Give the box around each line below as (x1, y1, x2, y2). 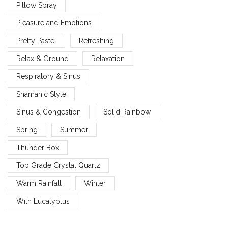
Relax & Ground (16, 54, 69, 63)
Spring (16, 125, 38, 134)
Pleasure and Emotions (16, 18, 92, 27)
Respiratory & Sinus (16, 72, 80, 80)
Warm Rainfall (16, 179, 62, 187)
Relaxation (91, 54, 125, 63)
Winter (83, 179, 106, 187)
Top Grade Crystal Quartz (16, 161, 100, 169)
